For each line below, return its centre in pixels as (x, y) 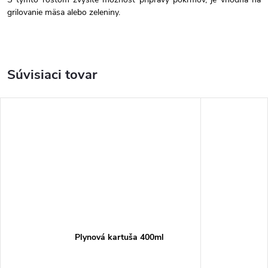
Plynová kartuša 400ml (119, 237)
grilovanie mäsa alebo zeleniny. (64, 12)
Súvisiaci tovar (52, 75)
